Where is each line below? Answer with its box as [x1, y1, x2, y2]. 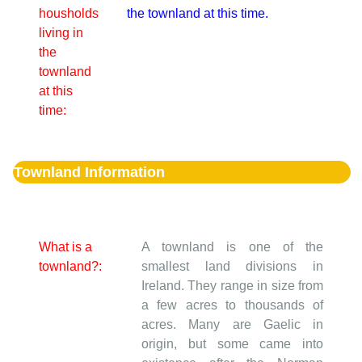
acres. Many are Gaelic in [141, 317, 323, 331]
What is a [39, 239, 92, 254]
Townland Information [14, 163, 165, 180]
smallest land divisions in [141, 259, 323, 273]
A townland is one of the [141, 239, 323, 254]
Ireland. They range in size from [141, 278, 323, 293]
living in [39, 25, 83, 40]
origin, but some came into [141, 336, 323, 351]
